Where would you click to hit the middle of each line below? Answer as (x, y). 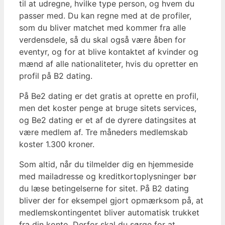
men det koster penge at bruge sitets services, (108, 108)
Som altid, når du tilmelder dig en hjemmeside (106, 164)
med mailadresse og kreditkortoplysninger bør (108, 176)
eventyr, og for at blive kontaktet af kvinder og (109, 51)
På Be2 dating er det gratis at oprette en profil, (109, 96)
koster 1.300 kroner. (57, 144)
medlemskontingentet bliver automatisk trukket (109, 212)
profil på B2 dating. (56, 76)
